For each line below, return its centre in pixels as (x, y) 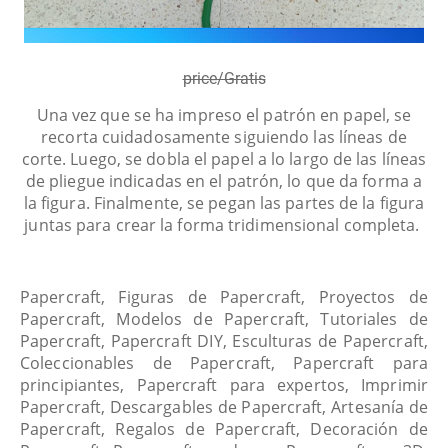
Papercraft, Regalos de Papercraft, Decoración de (224, 429)
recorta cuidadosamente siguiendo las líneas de (224, 137)
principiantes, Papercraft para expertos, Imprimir (224, 385)
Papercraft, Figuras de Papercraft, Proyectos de (224, 297)
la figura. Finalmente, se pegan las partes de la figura (224, 203)
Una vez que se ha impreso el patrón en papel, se (224, 115)
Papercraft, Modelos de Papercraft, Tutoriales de (224, 319)
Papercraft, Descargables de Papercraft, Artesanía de (224, 407)
